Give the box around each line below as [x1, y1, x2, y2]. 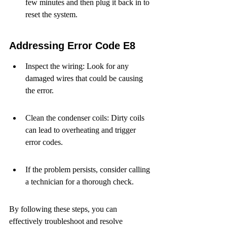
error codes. [25, 138, 63, 146]
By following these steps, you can [9, 205, 119, 213]
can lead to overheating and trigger [25, 126, 138, 134]
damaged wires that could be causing [25, 74, 145, 83]
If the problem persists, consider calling [25, 165, 152, 174]
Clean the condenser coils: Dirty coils [25, 113, 146, 122]
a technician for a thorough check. [25, 177, 134, 186]
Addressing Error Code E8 [9, 40, 135, 51]
